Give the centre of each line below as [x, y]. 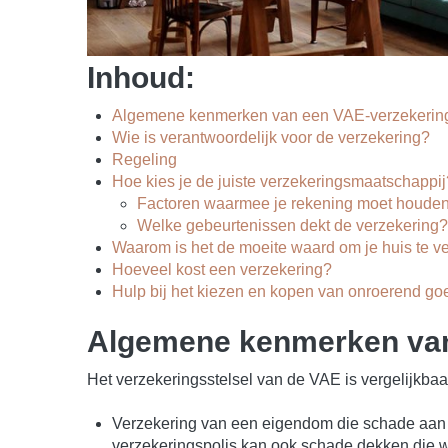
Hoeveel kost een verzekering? [222, 269]
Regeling [144, 159]
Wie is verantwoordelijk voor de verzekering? [271, 137]
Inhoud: [141, 77]
